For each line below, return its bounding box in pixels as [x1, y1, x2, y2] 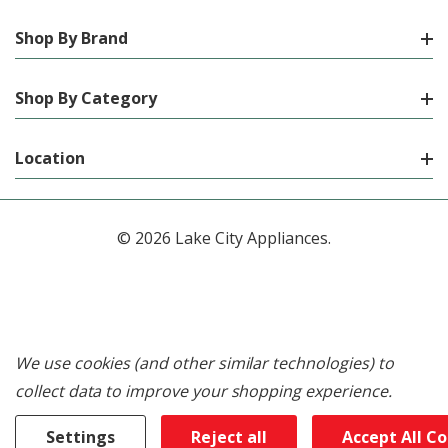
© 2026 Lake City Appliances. [117, 227, 331, 250]
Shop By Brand [15, 27, 128, 50]
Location [15, 147, 85, 170]
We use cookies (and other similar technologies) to [15, 352, 394, 374]
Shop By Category [15, 87, 157, 110]
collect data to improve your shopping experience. [15, 380, 392, 402]
